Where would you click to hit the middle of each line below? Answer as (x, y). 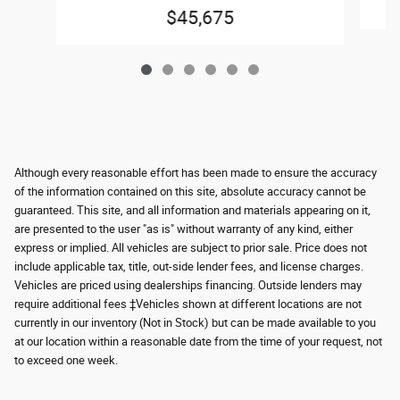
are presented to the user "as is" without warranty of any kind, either (183, 229)
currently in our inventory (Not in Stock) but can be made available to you (195, 323)
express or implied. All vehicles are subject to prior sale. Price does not (191, 248)
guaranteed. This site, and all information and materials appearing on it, (192, 211)
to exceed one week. (66, 361)
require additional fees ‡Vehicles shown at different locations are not (188, 304)
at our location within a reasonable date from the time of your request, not (198, 342)
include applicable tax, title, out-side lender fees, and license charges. (189, 267)
